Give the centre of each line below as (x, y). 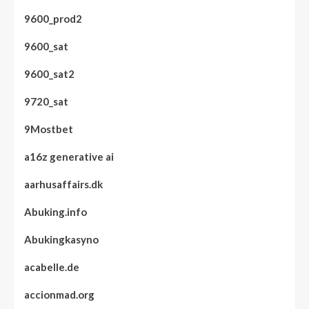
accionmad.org (59, 295)
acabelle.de (52, 267)
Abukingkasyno (61, 239)
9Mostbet (49, 129)
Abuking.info (56, 212)
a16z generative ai (69, 157)
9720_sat (46, 101)
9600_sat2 (49, 74)
